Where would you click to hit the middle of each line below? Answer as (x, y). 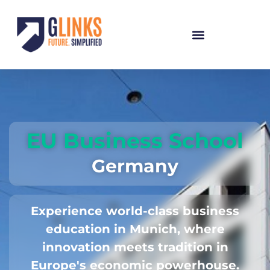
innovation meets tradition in (135, 247)
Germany (135, 166)
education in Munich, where (135, 229)
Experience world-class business (135, 211)
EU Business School (135, 141)
